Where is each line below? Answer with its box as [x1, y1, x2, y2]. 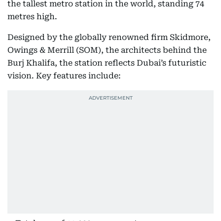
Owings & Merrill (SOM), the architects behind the [7, 45, 207, 55]
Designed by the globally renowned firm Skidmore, [7, 33, 211, 42]
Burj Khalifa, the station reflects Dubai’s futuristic [7, 58, 206, 68]
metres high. [7, 12, 57, 21]
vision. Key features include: [7, 71, 121, 80]
